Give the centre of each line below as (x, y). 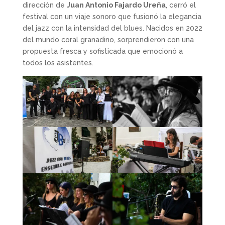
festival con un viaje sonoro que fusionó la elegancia (112, 16)
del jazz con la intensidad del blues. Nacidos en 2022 (112, 28)
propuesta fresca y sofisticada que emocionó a (102, 51)
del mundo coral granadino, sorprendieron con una (108, 39)
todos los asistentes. (58, 63)
